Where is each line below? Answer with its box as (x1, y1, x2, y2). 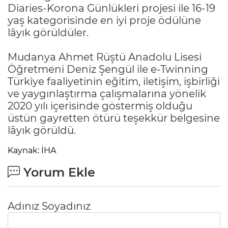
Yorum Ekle (20, 164, 95, 180)
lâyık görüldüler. (8, 26, 89, 39)
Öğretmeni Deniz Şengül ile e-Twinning (8, 63, 208, 75)
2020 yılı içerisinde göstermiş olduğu (8, 99, 192, 112)
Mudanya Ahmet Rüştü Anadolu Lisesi (8, 50, 202, 63)
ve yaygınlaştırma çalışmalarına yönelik (8, 87, 206, 100)
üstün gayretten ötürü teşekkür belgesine (8, 111, 220, 124)
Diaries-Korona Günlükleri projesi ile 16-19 (8, 2, 215, 14)
